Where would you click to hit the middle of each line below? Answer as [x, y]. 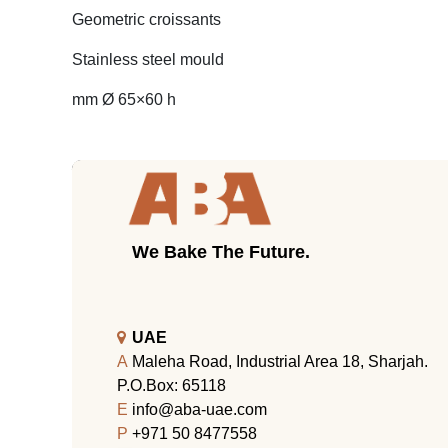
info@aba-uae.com [199, 410]
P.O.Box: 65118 [171, 386]
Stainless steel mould [150, 59]
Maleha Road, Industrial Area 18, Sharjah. [280, 362]
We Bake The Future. [221, 251]
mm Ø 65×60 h [124, 99]
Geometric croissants [148, 19]
